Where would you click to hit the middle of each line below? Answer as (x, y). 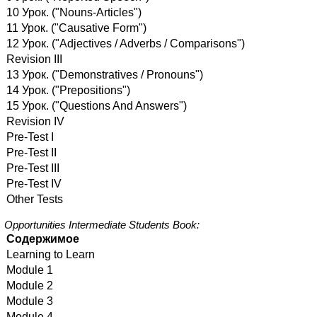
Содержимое (43, 239)
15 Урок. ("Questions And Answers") (97, 106)
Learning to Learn (51, 255)
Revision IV (35, 122)
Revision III (34, 59)
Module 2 (30, 286)
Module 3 (30, 301)
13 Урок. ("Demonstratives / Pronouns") (105, 75)
